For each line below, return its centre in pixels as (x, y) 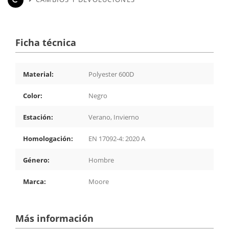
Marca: (35, 181)
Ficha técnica (46, 42)
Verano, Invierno (114, 117)
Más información (54, 218)
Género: (36, 160)
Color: (33, 95)
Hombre (101, 160)
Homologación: (48, 138)
